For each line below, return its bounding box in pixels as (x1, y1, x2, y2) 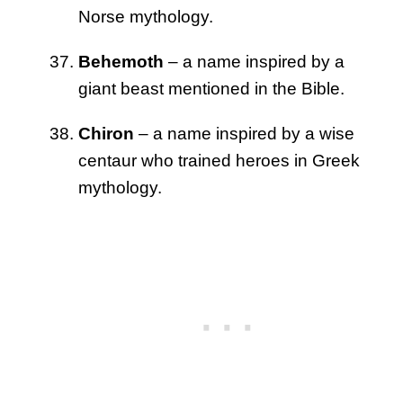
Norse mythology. (78, 7, 213, 27)
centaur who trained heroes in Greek (78, 151, 360, 171)
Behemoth (78, 52, 164, 72)
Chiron (78, 124, 134, 144)
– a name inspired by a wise (134, 124, 354, 144)
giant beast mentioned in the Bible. (78, 79, 345, 99)
